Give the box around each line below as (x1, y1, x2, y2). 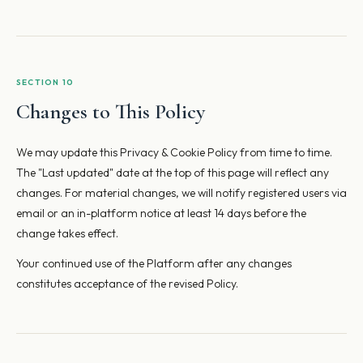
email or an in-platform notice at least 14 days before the (16, 206, 306, 220)
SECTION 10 (16, 77, 74, 88)
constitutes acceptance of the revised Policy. (16, 276, 238, 291)
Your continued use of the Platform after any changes (16, 256, 292, 271)
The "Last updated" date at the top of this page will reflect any (16, 165, 329, 180)
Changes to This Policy (16, 99, 205, 124)
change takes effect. (16, 226, 118, 241)
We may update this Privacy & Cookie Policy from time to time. (16, 145, 332, 160)
